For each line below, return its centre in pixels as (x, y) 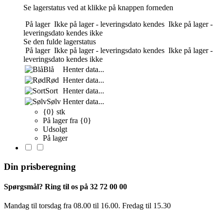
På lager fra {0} (67, 120)
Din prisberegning (40, 166)
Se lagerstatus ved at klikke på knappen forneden (98, 7)
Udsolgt (55, 129)
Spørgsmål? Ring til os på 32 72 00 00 (65, 186)
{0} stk (54, 111)
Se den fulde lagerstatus (60, 41)
